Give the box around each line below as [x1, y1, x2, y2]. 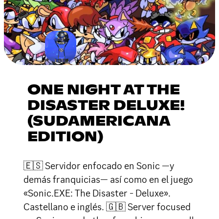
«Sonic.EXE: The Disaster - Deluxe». [23, 186, 171, 199]
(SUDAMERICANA [27, 114, 170, 129]
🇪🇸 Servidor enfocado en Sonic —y [23, 159, 174, 172]
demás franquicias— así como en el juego [23, 173, 193, 186]
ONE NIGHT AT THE [27, 83, 180, 97]
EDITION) [27, 130, 103, 144]
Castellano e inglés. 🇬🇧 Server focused [23, 200, 191, 213]
